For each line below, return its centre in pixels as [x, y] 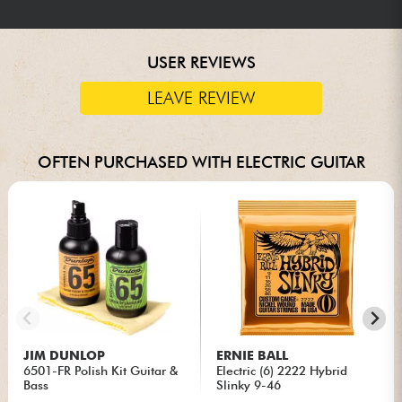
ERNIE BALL [253, 356]
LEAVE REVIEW [201, 98]
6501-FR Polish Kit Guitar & [101, 371]
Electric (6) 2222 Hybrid [282, 371]
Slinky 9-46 [249, 385]
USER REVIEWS [201, 63]
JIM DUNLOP [65, 356]
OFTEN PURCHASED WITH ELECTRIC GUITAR [201, 162]
